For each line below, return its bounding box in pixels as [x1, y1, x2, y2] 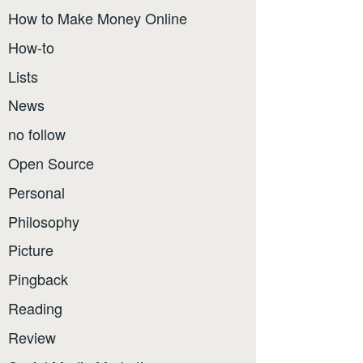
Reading [8, 297, 62, 319]
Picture [8, 239, 53, 261]
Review [8, 326, 56, 348]
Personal [8, 181, 65, 203]
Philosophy [8, 210, 79, 232]
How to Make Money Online [8, 7, 187, 29]
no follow [8, 123, 66, 145]
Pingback [8, 268, 68, 290]
